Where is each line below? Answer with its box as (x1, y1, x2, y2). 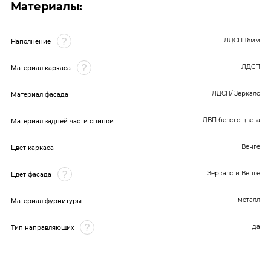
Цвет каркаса (11, 143, 54, 152)
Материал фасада (11, 90, 68, 99)
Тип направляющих (11, 223, 74, 232)
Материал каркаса (11, 64, 71, 72)
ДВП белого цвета (203, 116, 260, 124)
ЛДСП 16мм (224, 36, 260, 44)
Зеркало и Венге (207, 169, 260, 177)
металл (238, 195, 260, 204)
